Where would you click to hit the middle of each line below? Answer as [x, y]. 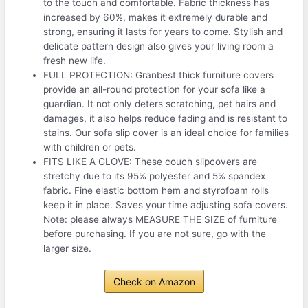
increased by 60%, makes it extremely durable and [156, 17]
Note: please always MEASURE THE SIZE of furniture [161, 219]
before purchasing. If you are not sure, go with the [155, 233]
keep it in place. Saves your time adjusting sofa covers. [166, 205]
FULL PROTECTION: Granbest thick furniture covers [159, 75]
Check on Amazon [154, 282]
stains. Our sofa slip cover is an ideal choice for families [166, 132]
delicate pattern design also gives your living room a [159, 46]
